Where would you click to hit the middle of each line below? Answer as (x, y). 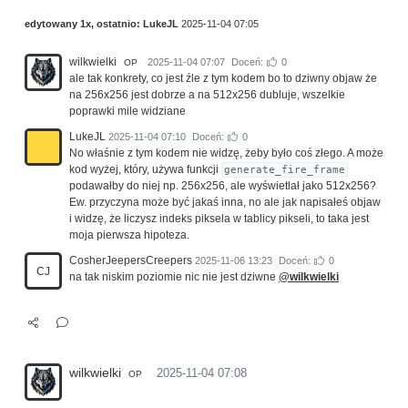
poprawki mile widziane (127, 112)
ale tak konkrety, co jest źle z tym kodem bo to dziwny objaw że (223, 79)
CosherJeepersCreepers (131, 261)
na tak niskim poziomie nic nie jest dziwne (174, 277)
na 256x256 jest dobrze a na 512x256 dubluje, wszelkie (207, 95)
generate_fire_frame (285, 170)
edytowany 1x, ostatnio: (84, 24)
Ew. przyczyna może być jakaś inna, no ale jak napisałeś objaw (225, 203)
